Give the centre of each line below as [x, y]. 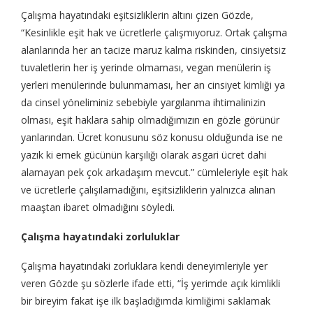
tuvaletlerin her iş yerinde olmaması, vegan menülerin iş [146, 68]
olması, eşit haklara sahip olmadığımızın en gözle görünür [150, 120]
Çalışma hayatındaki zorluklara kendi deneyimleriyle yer [144, 266]
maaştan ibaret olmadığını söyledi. [98, 208]
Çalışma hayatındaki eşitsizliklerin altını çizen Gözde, [137, 15]
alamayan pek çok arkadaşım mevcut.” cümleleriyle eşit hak [154, 173]
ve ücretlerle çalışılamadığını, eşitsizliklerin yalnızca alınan [148, 190]
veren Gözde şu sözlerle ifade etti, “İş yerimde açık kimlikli [151, 284]
